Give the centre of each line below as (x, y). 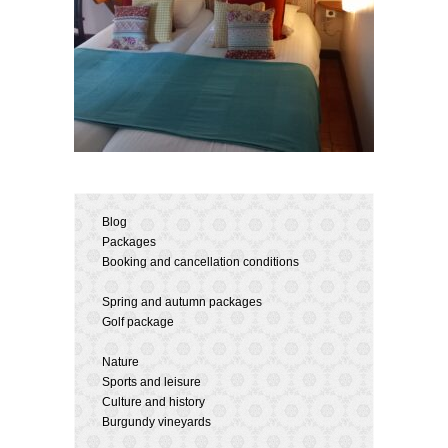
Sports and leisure (151, 382)
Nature (120, 362)
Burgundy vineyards (156, 422)
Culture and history (153, 402)
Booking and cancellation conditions (200, 262)
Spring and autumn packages (182, 302)
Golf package (138, 322)
